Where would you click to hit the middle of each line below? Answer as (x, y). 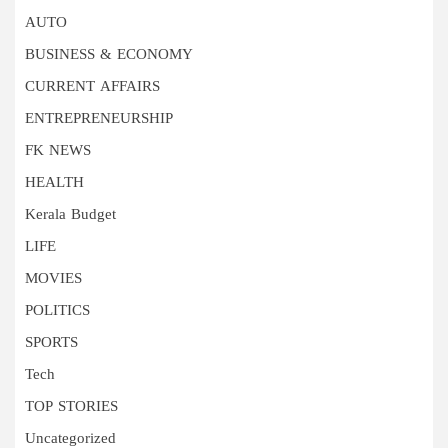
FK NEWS (58, 152)
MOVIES (53, 280)
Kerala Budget (70, 216)
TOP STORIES (71, 408)
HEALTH (54, 184)
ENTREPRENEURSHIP (99, 120)
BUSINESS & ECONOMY (109, 56)
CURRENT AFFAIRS (92, 88)
